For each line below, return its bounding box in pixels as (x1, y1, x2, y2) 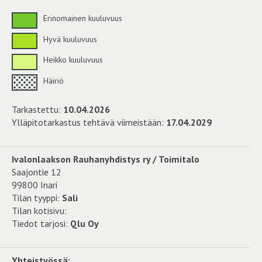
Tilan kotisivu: (12, 205, 67, 217)
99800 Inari (12, 179, 57, 191)
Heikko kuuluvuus (41, 54, 103, 65)
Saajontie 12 (12, 166, 61, 178)
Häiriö (41, 75, 64, 86)
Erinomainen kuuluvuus (41, 13, 122, 24)
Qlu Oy (70, 218, 99, 230)
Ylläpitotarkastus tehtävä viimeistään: (12, 116, 166, 129)
